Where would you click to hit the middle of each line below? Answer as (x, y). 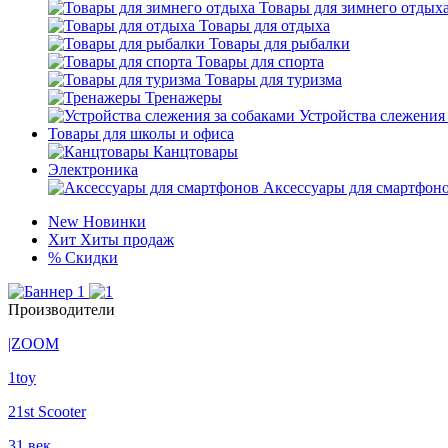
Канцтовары (195, 151)
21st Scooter (47, 411)
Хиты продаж (127, 239)
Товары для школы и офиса (141, 133)
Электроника (93, 169)
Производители (61, 309)
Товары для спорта (260, 61)
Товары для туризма (273, 79)
